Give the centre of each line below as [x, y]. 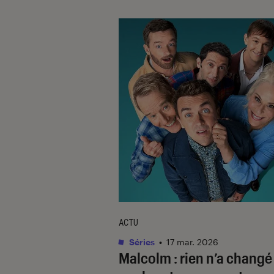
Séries [141, 242]
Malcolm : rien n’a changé [195, 257]
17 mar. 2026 [192, 242]
